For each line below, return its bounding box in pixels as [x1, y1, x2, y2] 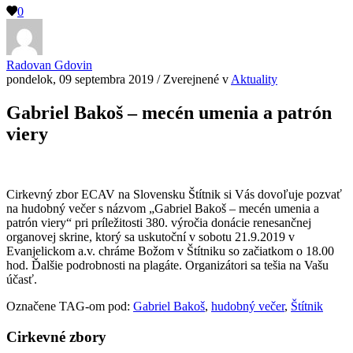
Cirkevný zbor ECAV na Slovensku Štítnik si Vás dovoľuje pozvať [6, 188, 342, 202]
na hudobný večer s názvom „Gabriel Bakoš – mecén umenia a [6, 202, 319, 216]
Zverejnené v [163, 72, 231, 87]
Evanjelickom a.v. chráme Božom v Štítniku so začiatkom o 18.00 [6, 244, 334, 258]
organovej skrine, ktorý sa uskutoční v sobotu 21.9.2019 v [6, 230, 295, 244]
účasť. [6, 273, 37, 287]
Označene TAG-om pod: [6, 299, 130, 314]
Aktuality [231, 72, 277, 87]
